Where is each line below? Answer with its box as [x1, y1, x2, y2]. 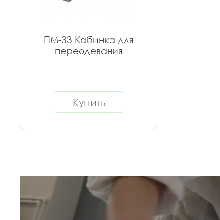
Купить [72, 96, 106, 109]
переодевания [55, 45, 122, 56]
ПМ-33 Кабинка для [44, 34, 133, 45]
